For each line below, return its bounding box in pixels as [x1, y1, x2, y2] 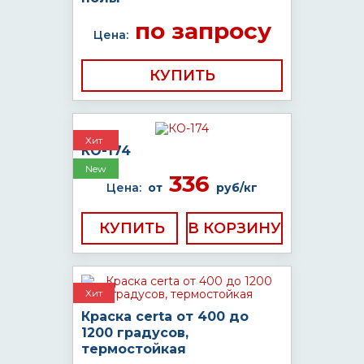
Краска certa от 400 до [81, 309, 249, 324]
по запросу [128, 17, 271, 45]
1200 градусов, [81, 325, 188, 340]
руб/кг [216, 180, 258, 195]
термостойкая [81, 341, 186, 357]
